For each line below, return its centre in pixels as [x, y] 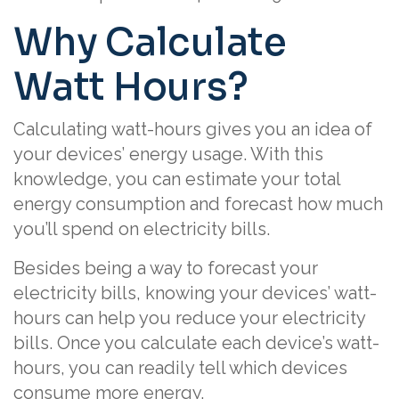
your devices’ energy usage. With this [168, 154]
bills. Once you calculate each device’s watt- [196, 343]
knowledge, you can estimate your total [177, 179]
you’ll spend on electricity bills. [142, 229]
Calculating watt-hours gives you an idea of [193, 129]
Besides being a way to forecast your [166, 268]
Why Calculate [150, 42]
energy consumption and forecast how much [198, 204]
